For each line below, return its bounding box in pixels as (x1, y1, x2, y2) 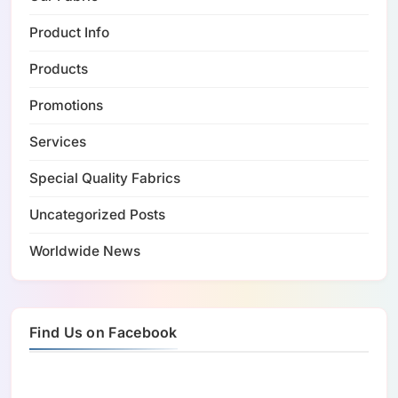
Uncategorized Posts (29, 205, 165, 223)
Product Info (29, 23, 109, 41)
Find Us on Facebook (29, 322, 178, 341)
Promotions (29, 96, 103, 114)
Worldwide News (29, 242, 140, 259)
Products (29, 60, 88, 77)
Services (29, 132, 86, 150)
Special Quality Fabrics (29, 169, 180, 187)
